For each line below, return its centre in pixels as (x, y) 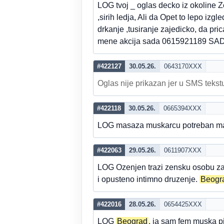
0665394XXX (182, 108)
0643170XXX (183, 66)
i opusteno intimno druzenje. (148, 179)
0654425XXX (183, 204)
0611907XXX (183, 150)
